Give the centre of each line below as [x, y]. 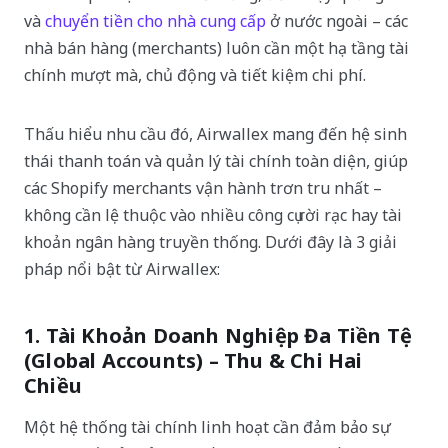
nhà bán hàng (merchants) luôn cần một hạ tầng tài [216, 47]
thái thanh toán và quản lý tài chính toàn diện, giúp [216, 160]
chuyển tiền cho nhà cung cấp [155, 20]
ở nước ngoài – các [337, 20]
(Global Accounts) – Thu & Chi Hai [193, 360]
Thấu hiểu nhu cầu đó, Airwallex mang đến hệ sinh [215, 133]
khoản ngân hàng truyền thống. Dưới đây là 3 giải [210, 241]
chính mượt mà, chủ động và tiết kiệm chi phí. [195, 74]
